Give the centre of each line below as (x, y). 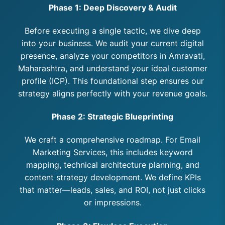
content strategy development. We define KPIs (113, 178)
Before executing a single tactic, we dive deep (113, 30)
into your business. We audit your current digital (113, 43)
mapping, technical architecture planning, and (113, 165)
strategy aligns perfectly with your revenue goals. (113, 93)
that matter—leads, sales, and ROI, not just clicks (113, 190)
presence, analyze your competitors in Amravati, (113, 55)
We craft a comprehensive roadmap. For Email (113, 140)
